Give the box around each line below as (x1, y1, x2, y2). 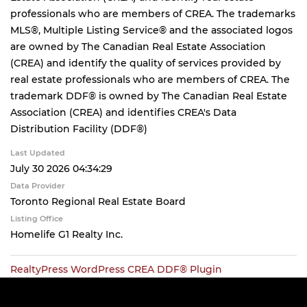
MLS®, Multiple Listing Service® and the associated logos (10, 24, 293, 36)
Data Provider (10, 181, 65, 191)
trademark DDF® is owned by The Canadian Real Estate (10, 90, 287, 102)
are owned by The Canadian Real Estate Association (10, 40, 266, 53)
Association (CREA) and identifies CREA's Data (10, 106, 236, 119)
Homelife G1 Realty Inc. (10, 228, 123, 241)
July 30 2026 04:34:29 (10, 162, 112, 175)
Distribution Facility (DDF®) (10, 123, 147, 135)
